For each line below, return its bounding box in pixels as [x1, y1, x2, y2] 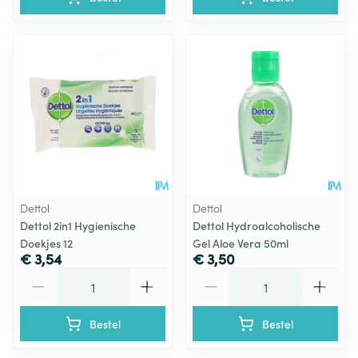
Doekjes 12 [20, 234, 73, 251]
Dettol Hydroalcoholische [193, 217, 320, 233]
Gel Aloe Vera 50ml [193, 234, 288, 251]
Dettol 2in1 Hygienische [20, 217, 136, 233]
